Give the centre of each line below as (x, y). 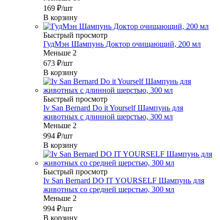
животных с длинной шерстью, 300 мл (108, 117)
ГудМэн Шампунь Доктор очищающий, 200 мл (122, 44)
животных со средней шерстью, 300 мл (109, 190)
